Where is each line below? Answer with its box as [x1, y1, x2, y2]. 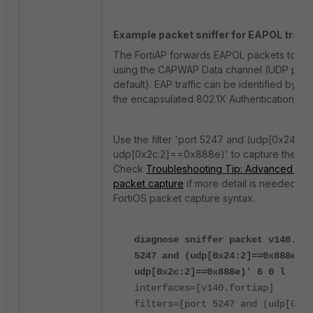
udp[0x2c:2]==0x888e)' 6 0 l [134, 266, 285, 278]
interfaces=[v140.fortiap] [134, 282, 274, 294]
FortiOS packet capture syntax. [113, 192, 255, 205]
